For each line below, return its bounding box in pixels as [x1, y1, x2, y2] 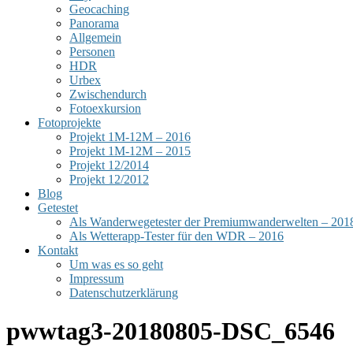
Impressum [69, 272, 124, 285]
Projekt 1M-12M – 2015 [69, 144, 191, 158]
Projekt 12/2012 [69, 173, 149, 186]
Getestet [38, 201, 78, 214]
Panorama [69, 17, 119, 30]
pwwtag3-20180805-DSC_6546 [6, 317, 335, 346]
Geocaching [69, 2, 129, 16]
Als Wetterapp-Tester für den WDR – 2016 [69, 229, 284, 243]
